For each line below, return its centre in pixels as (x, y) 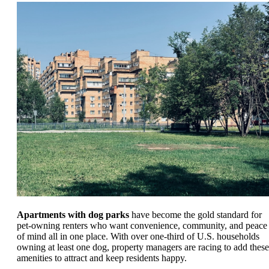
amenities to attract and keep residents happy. (102, 258)
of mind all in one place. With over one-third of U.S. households (138, 236)
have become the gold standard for (195, 214)
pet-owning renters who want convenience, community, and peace (142, 225)
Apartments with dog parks (73, 214)
